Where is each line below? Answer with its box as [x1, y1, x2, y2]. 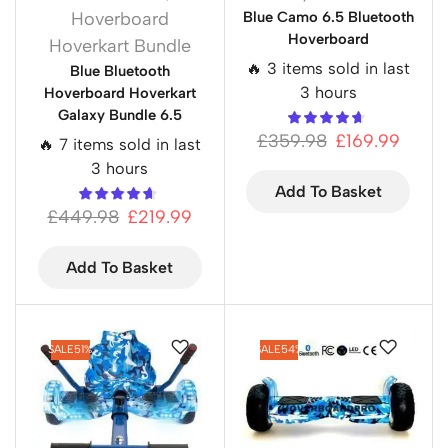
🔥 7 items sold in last [38, 135, 202, 155]
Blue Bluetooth [69, 62, 170, 81]
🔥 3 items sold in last [246, 59, 411, 79]
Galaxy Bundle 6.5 [57, 106, 182, 125]
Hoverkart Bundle [48, 35, 191, 58]
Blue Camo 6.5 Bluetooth [242, 8, 414, 27]
